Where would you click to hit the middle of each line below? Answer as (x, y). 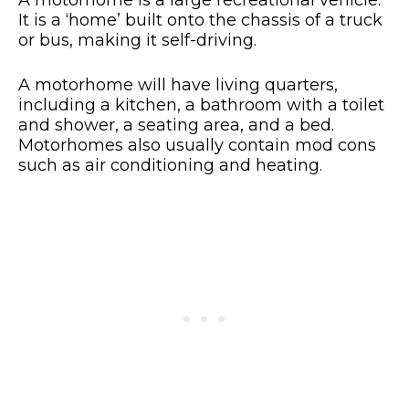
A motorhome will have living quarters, (178, 85)
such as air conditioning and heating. (173, 166)
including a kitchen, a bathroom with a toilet (201, 105)
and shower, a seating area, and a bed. (176, 126)
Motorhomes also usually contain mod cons (197, 146)
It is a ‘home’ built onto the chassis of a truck (200, 21)
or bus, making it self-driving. (137, 41)
